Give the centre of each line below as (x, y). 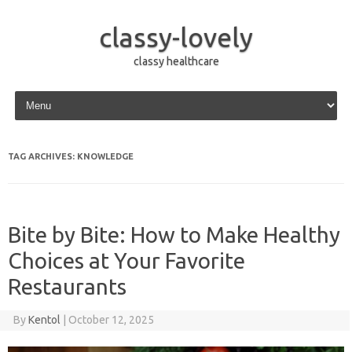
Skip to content (48, 93)
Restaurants (67, 286)
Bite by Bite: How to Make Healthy (174, 235)
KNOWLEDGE (105, 156)
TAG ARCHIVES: (42, 156)
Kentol (44, 320)
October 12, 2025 (111, 320)
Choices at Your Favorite (126, 260)
